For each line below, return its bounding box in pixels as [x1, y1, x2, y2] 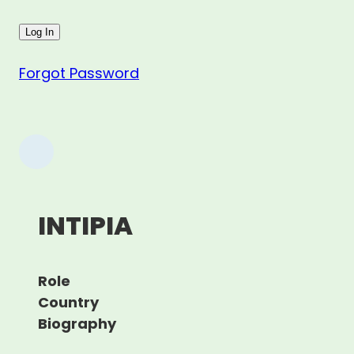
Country [38, 292, 99, 313]
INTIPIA [38, 208, 133, 244]
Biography [38, 314, 116, 334]
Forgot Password [19, 63, 139, 84]
